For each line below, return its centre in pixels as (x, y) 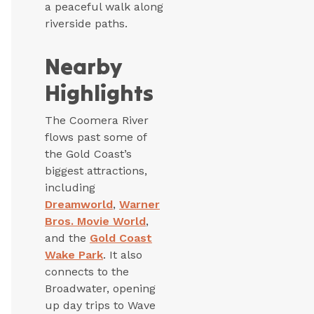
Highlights (99, 93)
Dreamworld (79, 205)
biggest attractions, (96, 171)
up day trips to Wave (100, 306)
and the (67, 238)
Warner (139, 205)
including (70, 188)
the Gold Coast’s (88, 154)
